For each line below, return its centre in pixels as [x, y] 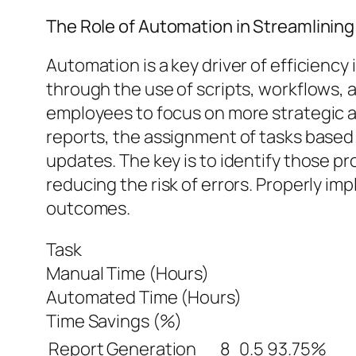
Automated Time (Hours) [144, 297]
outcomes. [89, 208]
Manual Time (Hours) [128, 273]
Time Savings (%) [114, 321]
